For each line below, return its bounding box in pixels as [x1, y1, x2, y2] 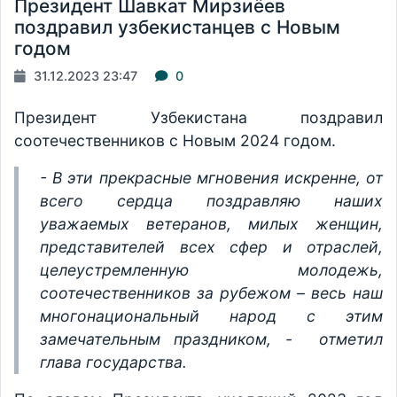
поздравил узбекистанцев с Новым [14, 16, 340, 39]
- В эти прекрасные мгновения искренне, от [40, 168, 383, 188]
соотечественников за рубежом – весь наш [40, 284, 383, 303]
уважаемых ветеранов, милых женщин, [40, 214, 383, 234]
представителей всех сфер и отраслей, [40, 237, 383, 257]
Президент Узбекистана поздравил [14, 108, 383, 128]
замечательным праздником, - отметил [40, 330, 383, 349]
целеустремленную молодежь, [40, 261, 383, 280]
